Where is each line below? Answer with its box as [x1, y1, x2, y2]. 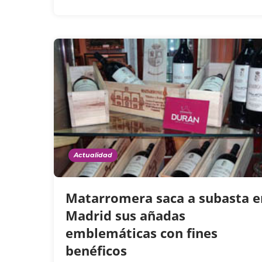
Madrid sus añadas [65, 206, 185, 225]
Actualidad [74, 151, 112, 160]
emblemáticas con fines [65, 224, 218, 242]
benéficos [65, 242, 130, 260]
